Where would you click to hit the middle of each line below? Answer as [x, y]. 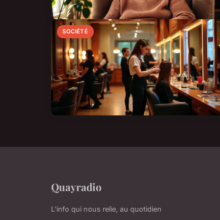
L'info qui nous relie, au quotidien [106, 209]
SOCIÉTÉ [75, 31]
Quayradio [76, 187]
